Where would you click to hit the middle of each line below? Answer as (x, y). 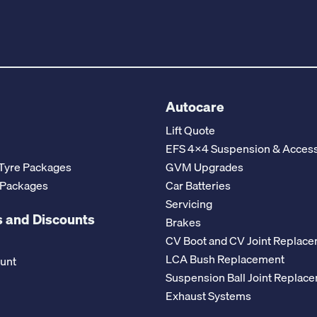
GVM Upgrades (204, 167)
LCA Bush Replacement (225, 259)
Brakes (183, 222)
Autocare (195, 106)
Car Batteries (198, 185)
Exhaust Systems (208, 295)
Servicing (189, 203)
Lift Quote (190, 130)
